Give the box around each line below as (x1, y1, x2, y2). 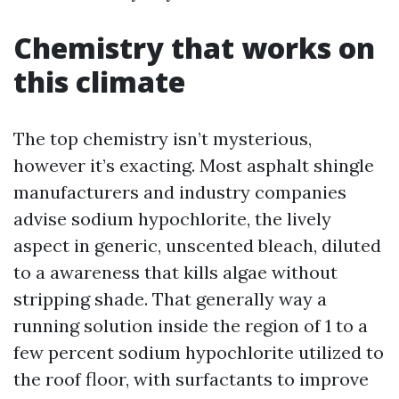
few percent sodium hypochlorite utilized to (13, 340, 384, 363)
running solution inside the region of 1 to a (13, 313, 368, 337)
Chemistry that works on (13, 28, 375, 67)
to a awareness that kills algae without (13, 260, 338, 283)
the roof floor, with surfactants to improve (13, 367, 369, 390)
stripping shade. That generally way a (13, 287, 327, 310)
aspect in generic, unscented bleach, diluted (13, 233, 381, 256)
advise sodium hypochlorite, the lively (13, 207, 331, 230)
